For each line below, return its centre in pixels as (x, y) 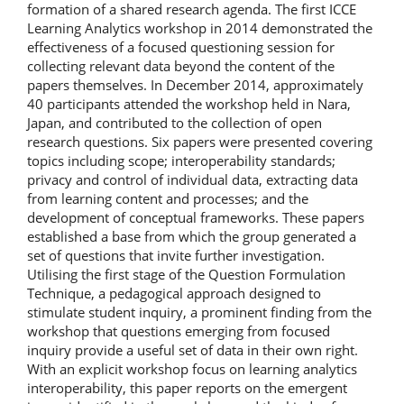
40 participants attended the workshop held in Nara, (189, 104)
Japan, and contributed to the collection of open (174, 123)
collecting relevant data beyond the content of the (181, 66)
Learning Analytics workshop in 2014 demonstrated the (200, 28)
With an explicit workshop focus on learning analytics (192, 369)
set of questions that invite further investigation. (176, 255)
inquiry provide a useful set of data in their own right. (193, 350)
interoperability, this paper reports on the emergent (187, 388)
